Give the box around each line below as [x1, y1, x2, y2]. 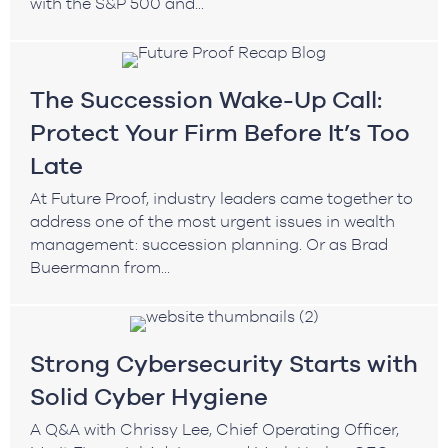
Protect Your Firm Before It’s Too [30, 118, 410, 146]
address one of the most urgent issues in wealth [30, 211, 395, 230]
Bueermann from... [30, 257, 170, 276]
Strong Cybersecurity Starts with [30, 349, 418, 377]
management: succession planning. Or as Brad [30, 234, 388, 253]
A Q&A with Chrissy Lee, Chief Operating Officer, [30, 419, 399, 438]
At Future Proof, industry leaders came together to [30, 188, 413, 207]
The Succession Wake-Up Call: [30, 85, 382, 113]
